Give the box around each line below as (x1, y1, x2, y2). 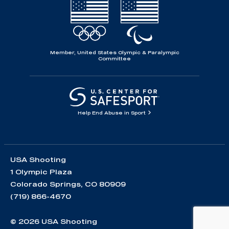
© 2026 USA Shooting (10, 217, 97, 225)
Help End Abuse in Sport (77, 109, 147, 116)
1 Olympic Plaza (10, 167, 72, 176)
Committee (98, 55, 131, 61)
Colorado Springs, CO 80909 (10, 179, 126, 188)
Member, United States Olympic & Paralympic (50, 49, 179, 55)
